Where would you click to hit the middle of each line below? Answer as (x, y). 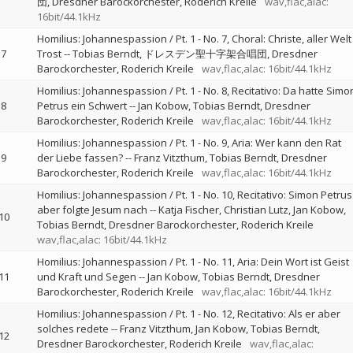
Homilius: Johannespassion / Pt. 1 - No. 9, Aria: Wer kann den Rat (189, 143)
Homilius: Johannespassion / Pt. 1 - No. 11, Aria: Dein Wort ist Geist (193, 262)
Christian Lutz (256, 210)
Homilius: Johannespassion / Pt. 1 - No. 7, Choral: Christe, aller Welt (194, 39)
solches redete (72, 329)
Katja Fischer (188, 210)
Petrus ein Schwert (82, 106)
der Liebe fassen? (80, 158)
